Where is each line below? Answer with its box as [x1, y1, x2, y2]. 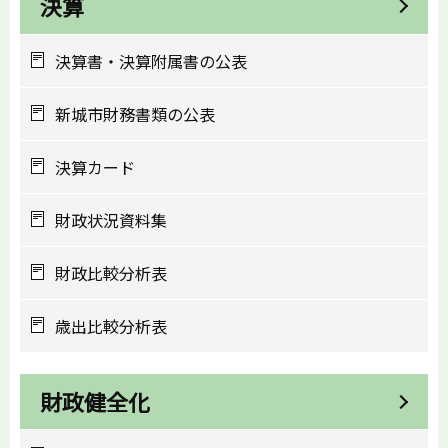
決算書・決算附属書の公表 [55, 48, 247, 73]
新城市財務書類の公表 [55, 101, 215, 126]
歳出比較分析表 [55, 313, 167, 338]
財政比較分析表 [55, 260, 167, 285]
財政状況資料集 [55, 207, 167, 232]
